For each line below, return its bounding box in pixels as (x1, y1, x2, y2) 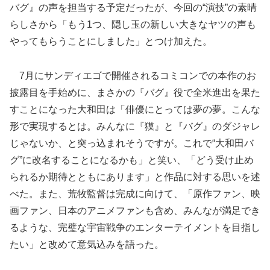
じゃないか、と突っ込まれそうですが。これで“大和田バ (10, 138, 254, 149)
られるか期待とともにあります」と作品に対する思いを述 (10, 172, 260, 183)
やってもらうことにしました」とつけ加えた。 (10, 36, 212, 47)
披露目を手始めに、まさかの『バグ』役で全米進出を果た (10, 87, 260, 98)
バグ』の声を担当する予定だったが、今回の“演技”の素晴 (10, 2, 257, 13)
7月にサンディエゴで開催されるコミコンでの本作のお (10, 71, 256, 81)
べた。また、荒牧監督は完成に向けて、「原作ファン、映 (10, 189, 260, 199)
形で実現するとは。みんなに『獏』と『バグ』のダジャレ (10, 121, 260, 132)
